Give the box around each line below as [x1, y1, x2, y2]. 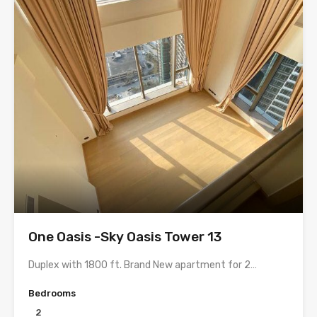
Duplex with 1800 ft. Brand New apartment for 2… [28, 259, 257, 272]
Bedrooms [28, 288, 76, 299]
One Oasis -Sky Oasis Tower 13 [28, 229, 221, 246]
